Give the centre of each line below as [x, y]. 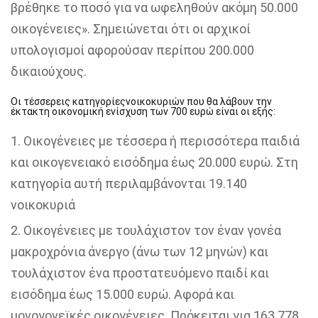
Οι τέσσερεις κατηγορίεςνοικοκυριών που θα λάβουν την [141, 101]
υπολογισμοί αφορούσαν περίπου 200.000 [132, 50]
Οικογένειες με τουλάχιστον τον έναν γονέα [152, 230]
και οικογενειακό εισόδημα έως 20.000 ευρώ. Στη [154, 162]
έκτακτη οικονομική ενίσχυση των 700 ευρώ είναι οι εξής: [143, 111]
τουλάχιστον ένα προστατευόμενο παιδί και [140, 273]
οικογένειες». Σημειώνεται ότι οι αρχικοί [131, 28]
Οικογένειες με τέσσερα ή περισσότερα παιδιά [161, 141]
